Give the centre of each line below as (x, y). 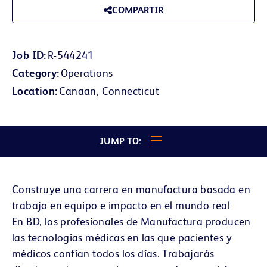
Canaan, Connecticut (109, 91)
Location (34, 91)
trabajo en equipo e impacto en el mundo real (121, 205)
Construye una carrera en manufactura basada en (131, 189)
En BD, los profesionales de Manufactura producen (131, 221)
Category (35, 73)
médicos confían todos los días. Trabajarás (113, 253)
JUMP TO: (120, 141)
